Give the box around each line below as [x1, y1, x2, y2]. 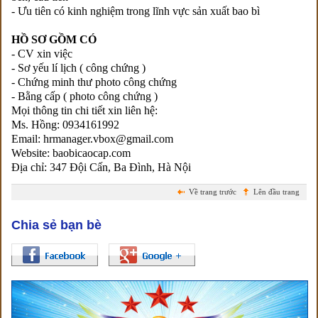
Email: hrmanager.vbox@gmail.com [11, 132, 173, 145]
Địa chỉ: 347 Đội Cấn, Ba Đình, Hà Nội [11, 160, 191, 173]
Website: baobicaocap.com [11, 146, 131, 159]
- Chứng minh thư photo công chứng [11, 75, 177, 88]
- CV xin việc [11, 47, 72, 60]
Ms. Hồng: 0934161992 [11, 118, 119, 131]
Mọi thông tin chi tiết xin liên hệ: [11, 104, 158, 116]
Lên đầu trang [253, 187, 300, 196]
